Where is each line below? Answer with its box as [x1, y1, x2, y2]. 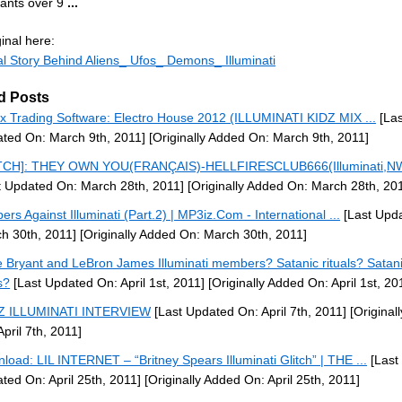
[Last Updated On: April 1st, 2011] [10, 275, 205, 290]
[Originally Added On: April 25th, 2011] [141, 372, 360, 387]
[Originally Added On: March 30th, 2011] [76, 227, 307, 241]
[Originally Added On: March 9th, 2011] [145, 130, 369, 144]
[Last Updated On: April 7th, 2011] [151, 304, 346, 319]
